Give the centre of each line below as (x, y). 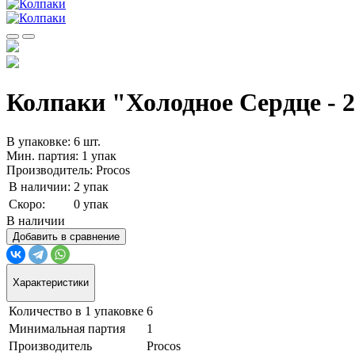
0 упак (91, 204)
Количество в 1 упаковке (76, 311)
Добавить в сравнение (66, 236)
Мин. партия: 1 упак (61, 155)
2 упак (91, 186)
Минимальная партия (67, 328)
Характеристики (51, 283)
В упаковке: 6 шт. (53, 141)
